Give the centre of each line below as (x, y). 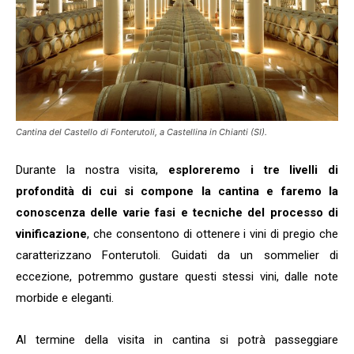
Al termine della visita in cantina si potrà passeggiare (177, 339)
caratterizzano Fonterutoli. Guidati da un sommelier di (177, 255)
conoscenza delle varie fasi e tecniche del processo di (177, 212)
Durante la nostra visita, (87, 169)
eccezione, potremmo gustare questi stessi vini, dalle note (177, 276)
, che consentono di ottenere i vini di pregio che (213, 233)
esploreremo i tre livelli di (248, 169)
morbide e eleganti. (65, 298)
